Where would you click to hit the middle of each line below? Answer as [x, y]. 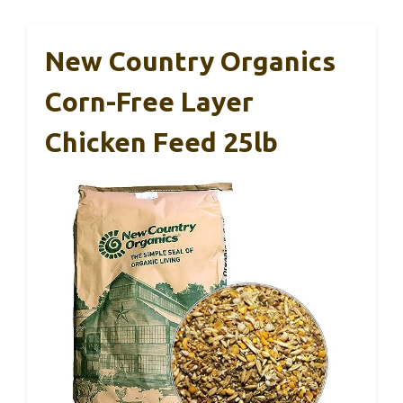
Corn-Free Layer [149, 102]
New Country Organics [190, 62]
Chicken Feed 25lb [161, 143]
